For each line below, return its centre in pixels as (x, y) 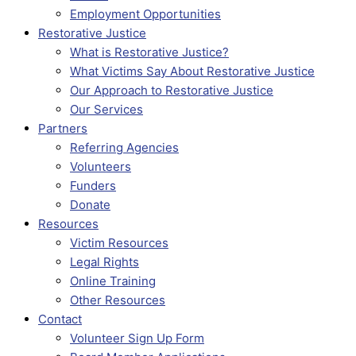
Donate (90, 205)
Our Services (106, 109)
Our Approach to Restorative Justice (172, 90)
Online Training (113, 281)
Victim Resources (119, 243)
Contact (60, 319)
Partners (63, 128)
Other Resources (118, 300)
